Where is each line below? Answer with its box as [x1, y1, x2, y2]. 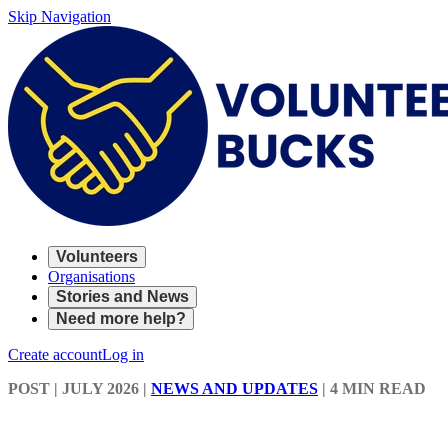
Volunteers [56, 248, 138, 265]
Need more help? [56, 310, 186, 327]
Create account [8, 346, 102, 363]
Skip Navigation [8, 8, 111, 25]
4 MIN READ [330, 380, 426, 397]
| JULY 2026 [50, 380, 139, 397]
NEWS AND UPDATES [151, 380, 318, 397]
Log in [102, 346, 144, 363]
